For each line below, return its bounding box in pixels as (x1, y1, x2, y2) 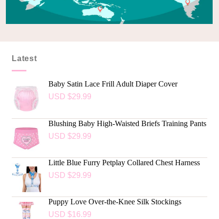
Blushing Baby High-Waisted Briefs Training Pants (48, 119, 206, 128)
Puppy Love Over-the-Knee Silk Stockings (48, 197, 181, 206)
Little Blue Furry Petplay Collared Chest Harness (48, 158, 200, 167)
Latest (11, 54, 37, 63)
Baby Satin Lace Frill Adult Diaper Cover (48, 79, 177, 88)
